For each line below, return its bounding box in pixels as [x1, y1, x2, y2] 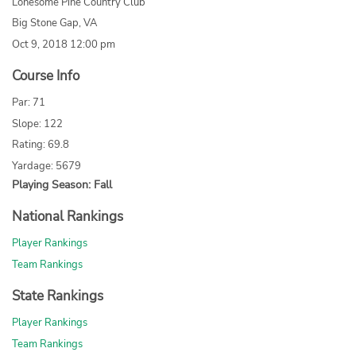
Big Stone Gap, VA [12, 16, 97, 31]
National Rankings [12, 207, 123, 226]
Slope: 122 [12, 116, 63, 131]
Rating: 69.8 [12, 137, 69, 153]
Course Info [12, 66, 79, 85]
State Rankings [12, 286, 103, 305]
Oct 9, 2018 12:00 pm [12, 37, 115, 52]
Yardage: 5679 [12, 159, 81, 174]
